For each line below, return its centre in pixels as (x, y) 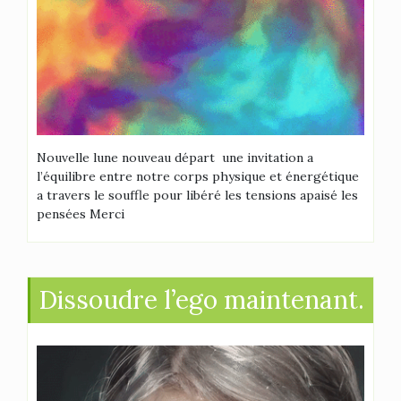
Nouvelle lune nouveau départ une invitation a (175, 158)
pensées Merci (81, 214)
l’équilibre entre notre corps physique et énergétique (198, 176)
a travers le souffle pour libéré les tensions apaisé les (197, 195)
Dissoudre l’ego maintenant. (201, 300)
